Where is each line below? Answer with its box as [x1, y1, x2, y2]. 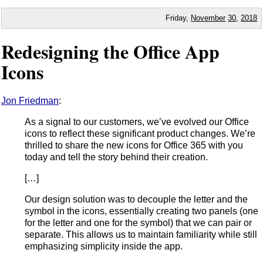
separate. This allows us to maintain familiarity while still [25, 229, 257, 240]
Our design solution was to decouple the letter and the [25, 194, 248, 204]
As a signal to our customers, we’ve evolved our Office [25, 116, 249, 127]
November [191, 13, 226, 22]
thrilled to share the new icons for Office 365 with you [25, 140, 243, 150]
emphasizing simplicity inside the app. [25, 241, 183, 251]
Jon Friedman [1, 95, 59, 106]
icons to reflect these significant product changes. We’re [25, 128, 255, 139]
